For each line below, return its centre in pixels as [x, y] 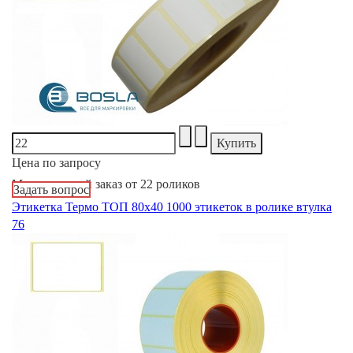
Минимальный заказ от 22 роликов [106, 184]
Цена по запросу [56, 162]
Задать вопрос [51, 189]
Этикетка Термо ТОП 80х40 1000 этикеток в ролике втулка [172, 206]
